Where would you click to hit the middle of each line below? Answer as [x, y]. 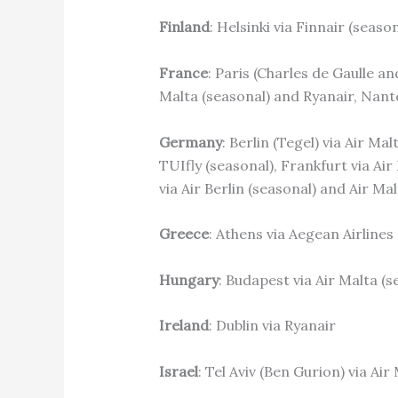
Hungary [188, 279]
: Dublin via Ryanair [272, 326]
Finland [184, 27]
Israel [178, 371]
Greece [183, 234]
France [183, 72]
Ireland [183, 326]
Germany [190, 142]
